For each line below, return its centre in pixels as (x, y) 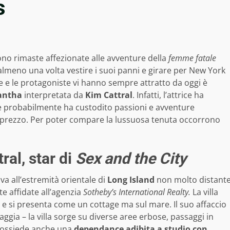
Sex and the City (131, 159)
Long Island (131, 180)
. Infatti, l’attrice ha (168, 95)
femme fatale (192, 58)
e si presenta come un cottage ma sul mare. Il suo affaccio (114, 205)
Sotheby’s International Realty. (138, 192)
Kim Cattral (108, 95)
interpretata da (53, 95)
